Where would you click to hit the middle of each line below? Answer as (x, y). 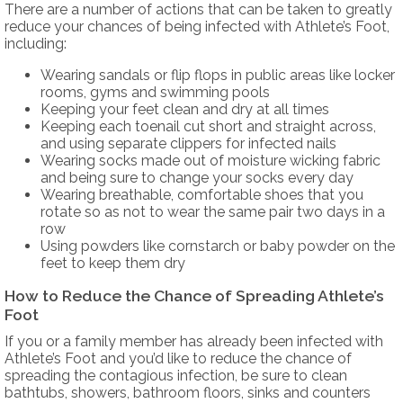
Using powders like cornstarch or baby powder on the (218, 246)
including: (36, 43)
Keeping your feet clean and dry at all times (185, 109)
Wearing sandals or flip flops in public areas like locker (218, 75)
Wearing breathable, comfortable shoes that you (202, 194)
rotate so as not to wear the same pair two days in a (213, 211)
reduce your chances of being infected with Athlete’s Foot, (197, 26)
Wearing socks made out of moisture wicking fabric (210, 160)
